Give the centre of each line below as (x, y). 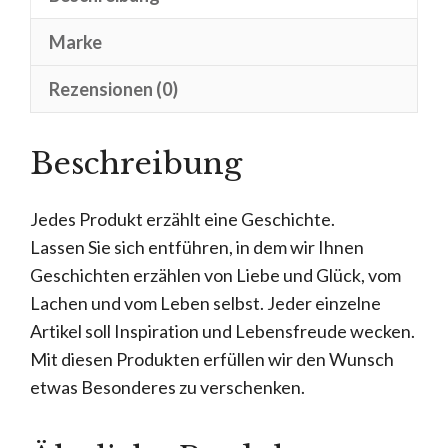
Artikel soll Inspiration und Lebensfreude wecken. (222, 330)
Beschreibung (136, 163)
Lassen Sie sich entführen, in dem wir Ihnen (197, 246)
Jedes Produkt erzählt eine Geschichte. (182, 218)
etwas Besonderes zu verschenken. (167, 386)
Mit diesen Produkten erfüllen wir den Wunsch (212, 358)
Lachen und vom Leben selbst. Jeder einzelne (205, 302)
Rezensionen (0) (113, 89)
